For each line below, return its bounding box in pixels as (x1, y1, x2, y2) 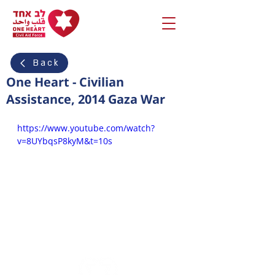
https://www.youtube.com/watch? (17, 122, 155, 134)
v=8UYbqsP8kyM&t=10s (17, 135, 112, 147)
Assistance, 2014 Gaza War (6, 91, 165, 107)
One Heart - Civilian (6, 74, 124, 90)
